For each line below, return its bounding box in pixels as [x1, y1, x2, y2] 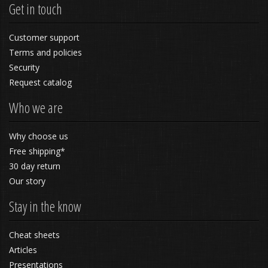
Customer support [9, 32, 80, 43]
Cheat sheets [9, 229, 60, 240]
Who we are [9, 98, 63, 117]
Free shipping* [9, 145, 65, 157]
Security [9, 62, 39, 73]
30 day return [9, 160, 60, 172]
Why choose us [9, 130, 68, 142]
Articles [9, 244, 37, 255]
